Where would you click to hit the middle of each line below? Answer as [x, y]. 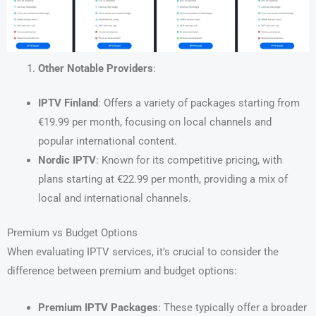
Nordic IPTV [67, 160]
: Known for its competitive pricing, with [189, 160]
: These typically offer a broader [232, 308]
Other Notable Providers [95, 68]
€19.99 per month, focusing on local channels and [154, 122]
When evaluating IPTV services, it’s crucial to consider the [143, 251]
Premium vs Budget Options [72, 232]
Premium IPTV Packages [98, 308]
